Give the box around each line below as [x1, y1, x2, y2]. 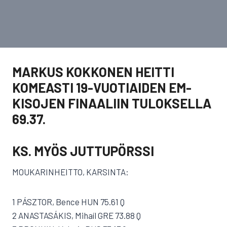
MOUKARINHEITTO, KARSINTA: [12, 167, 129, 177]
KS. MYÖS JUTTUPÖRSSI [12, 143, 154, 159]
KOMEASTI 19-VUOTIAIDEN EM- [12, 80, 192, 95]
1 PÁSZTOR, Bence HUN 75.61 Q [12, 197, 125, 207]
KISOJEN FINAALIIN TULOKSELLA [12, 95, 211, 111]
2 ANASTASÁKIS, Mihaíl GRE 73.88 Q [12, 210, 141, 220]
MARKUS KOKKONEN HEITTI [12, 64, 174, 80]
